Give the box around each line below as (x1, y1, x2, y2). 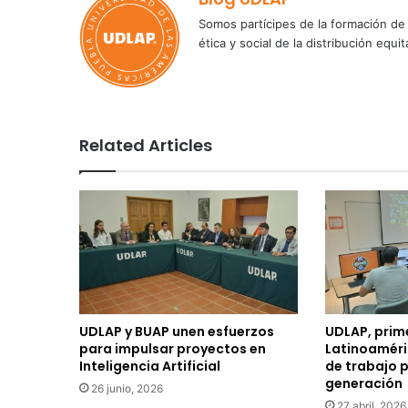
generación (324, 373, 403, 393)
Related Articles (79, 134, 212, 158)
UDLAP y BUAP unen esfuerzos (79, 321, 274, 341)
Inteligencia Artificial (79, 356, 220, 375)
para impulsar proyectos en (79, 339, 266, 358)
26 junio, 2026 (91, 381, 163, 395)
